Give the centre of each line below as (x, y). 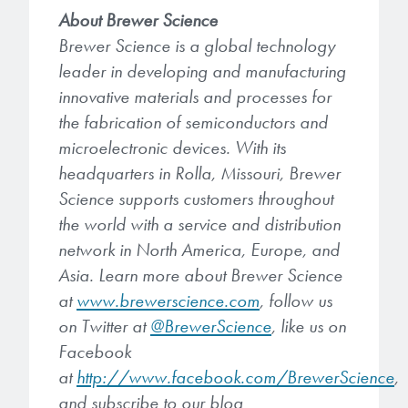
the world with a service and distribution (199, 224)
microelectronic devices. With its (172, 148)
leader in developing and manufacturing (202, 71)
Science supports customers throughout (196, 199)
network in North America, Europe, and (199, 250)
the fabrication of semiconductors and (193, 122)
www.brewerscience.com (168, 301)
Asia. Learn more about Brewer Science (200, 275)
